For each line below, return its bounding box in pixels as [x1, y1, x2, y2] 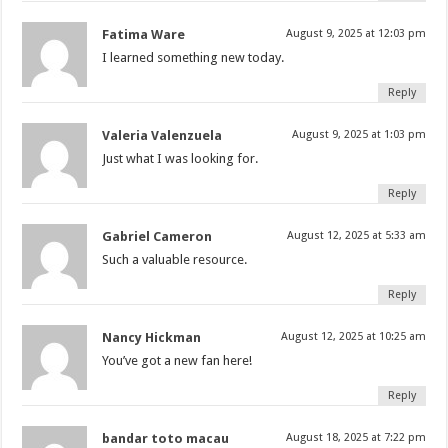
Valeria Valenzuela [102, 127, 223, 143]
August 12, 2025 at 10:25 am [280, 329, 426, 343]
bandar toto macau [102, 430, 230, 446]
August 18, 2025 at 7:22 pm [285, 430, 426, 444]
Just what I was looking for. [102, 150, 259, 166]
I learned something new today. [102, 49, 285, 65]
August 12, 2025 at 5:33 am [286, 228, 426, 242]
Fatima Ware [102, 26, 186, 42]
